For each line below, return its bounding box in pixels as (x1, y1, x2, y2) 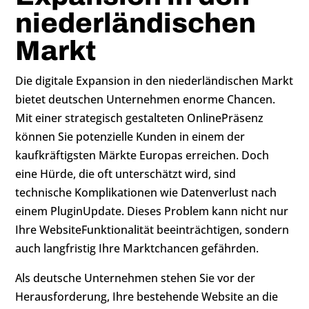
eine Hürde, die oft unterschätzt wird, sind (15, 166, 237, 181)
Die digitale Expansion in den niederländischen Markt (15, 73, 294, 88)
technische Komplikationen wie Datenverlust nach (15, 185, 277, 200)
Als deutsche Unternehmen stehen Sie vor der (15, 270, 256, 286)
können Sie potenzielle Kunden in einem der (15, 129, 246, 144)
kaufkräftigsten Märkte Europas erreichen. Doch (15, 148, 270, 163)
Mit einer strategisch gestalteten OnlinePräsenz (15, 110, 264, 126)
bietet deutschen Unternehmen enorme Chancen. (15, 92, 276, 107)
